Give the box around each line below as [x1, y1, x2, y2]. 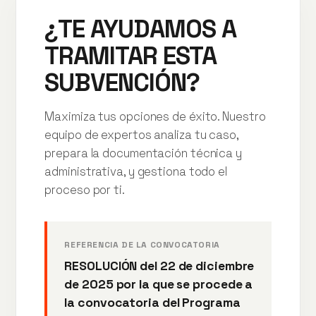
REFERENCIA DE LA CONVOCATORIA [64, 238, 220, 250]
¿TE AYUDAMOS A [44, 12, 236, 44]
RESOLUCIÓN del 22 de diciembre [64, 257, 255, 274]
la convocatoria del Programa [64, 294, 241, 310]
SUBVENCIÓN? [44, 66, 200, 98]
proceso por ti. [44, 181, 125, 197]
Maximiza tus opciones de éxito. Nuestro [44, 108, 266, 124]
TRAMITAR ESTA [44, 39, 217, 71]
